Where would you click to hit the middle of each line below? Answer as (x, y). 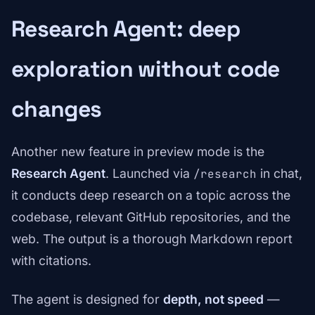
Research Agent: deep (126, 29)
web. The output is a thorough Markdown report (152, 239)
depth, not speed (213, 300)
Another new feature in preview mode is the (138, 152)
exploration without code (146, 69)
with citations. (51, 261)
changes (57, 109)
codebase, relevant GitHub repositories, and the (151, 217)
